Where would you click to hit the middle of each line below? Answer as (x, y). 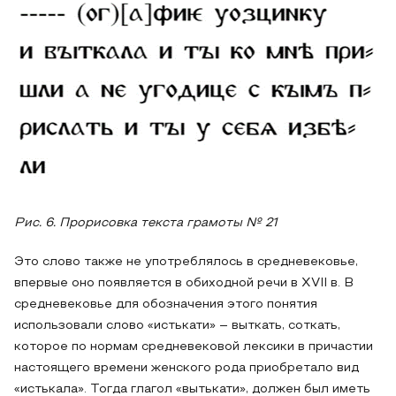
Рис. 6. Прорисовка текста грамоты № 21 (146, 223)
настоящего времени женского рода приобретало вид (187, 368)
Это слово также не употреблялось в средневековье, (186, 262)
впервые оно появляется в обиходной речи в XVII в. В (184, 283)
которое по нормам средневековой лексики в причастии (194, 347)
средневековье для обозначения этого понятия (166, 305)
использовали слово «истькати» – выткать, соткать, (177, 326)
